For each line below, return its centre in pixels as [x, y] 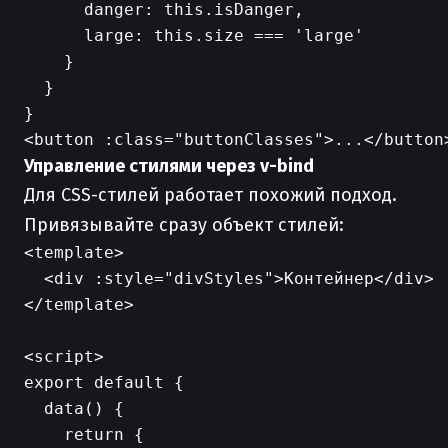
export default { [104, 382]
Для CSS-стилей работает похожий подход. [210, 195]
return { [84, 434]
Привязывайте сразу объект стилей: [184, 225]
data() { [74, 408]
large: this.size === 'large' [194, 35]
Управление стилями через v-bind [169, 166]
